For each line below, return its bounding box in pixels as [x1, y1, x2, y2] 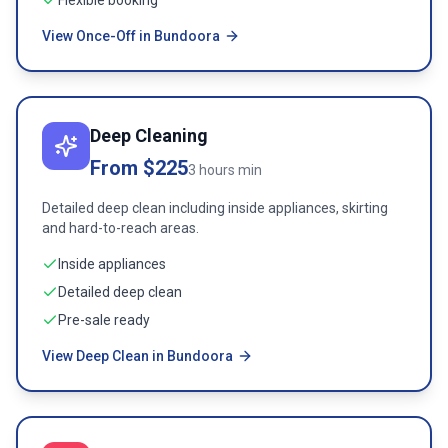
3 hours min [188, 162, 262, 178]
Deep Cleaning [90, 125, 208, 146]
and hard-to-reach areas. [42, 220, 199, 236]
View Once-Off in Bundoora [42, 28, 220, 44]
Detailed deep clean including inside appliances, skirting [42, 200, 388, 216]
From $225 [90, 156, 188, 180]
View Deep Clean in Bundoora [42, 348, 233, 364]
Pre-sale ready [58, 312, 150, 328]
